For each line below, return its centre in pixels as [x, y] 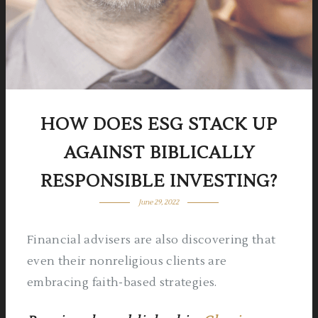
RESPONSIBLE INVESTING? [159, 181]
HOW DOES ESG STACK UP [159, 125]
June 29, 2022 [159, 202]
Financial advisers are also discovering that [152, 240]
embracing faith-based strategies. [122, 283]
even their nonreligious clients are [127, 261]
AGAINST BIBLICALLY [159, 153]
